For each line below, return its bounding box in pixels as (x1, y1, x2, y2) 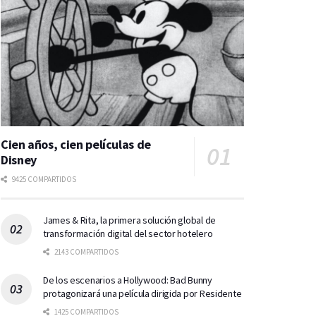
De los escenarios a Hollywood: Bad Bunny (43, 273, 212, 286)
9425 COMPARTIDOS (11, 174, 76, 184)
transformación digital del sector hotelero (43, 226, 213, 240)
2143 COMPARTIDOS (53, 246, 119, 257)
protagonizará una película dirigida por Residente (43, 286, 242, 300)
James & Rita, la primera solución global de (43, 213, 216, 226)
